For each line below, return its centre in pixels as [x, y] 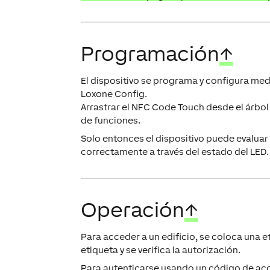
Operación [133, 210]
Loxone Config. [114, 94]
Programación [150, 54]
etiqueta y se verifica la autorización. [161, 250]
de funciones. [111, 121]
